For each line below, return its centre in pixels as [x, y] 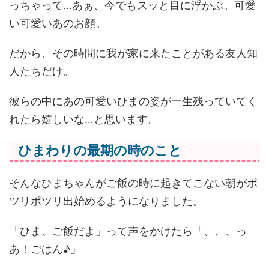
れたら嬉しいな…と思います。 [84, 119]
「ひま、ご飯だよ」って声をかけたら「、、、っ [128, 231]
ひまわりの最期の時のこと [100, 151]
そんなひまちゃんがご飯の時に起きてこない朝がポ [133, 183]
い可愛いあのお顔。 [58, 23]
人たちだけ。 [41, 71]
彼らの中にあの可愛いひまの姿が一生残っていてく [133, 101]
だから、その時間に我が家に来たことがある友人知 [133, 53]
